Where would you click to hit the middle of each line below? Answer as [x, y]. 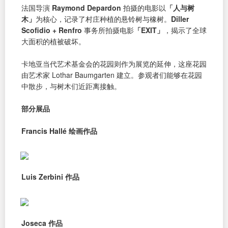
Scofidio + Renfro [52, 30]
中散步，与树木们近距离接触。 [71, 86]
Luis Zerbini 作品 [50, 177]
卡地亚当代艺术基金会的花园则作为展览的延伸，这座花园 [114, 63]
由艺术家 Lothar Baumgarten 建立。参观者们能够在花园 [112, 75]
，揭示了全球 [185, 30]
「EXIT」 [149, 30]
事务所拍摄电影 [108, 30]
